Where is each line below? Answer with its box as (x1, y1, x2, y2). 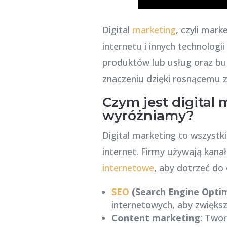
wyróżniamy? (102, 107, 194, 124)
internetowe (102, 161, 154, 174)
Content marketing (111, 211, 200, 224)
